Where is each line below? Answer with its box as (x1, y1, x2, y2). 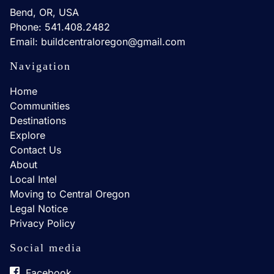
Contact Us (10, 144, 61, 156)
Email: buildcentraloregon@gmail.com (10, 35, 185, 48)
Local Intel (10, 173, 57, 185)
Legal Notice (10, 202, 68, 215)
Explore (10, 129, 45, 141)
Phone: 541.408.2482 (10, 21, 110, 33)
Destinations (10, 114, 66, 127)
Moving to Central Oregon (10, 188, 130, 200)
